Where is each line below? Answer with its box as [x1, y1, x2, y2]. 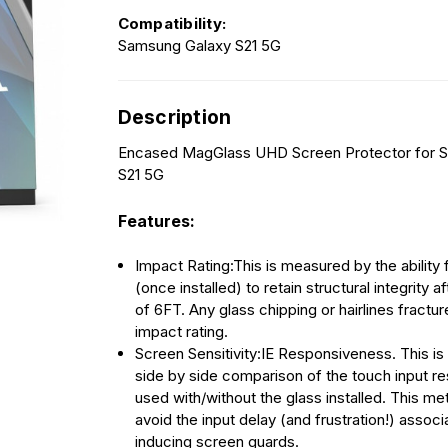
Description [117, 105, 232, 130]
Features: [117, 210, 195, 231]
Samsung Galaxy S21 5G [117, 36, 281, 56]
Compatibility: [117, 14, 227, 34]
